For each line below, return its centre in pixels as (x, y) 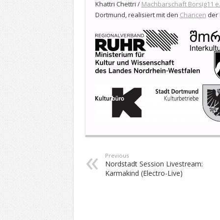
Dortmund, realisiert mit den (137, 14)
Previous (117, 155)
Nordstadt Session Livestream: (154, 164)
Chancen (193, 14)
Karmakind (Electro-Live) (144, 173)
